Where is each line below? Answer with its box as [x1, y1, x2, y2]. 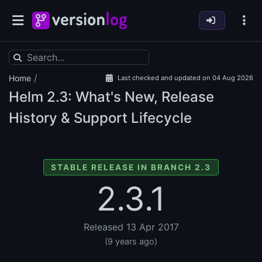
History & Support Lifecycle [9, 109, 192, 127]
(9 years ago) [105, 236, 157, 247]
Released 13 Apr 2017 [83, 221, 179, 233]
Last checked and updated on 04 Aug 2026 [118, 74, 253, 82]
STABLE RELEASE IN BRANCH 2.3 [51, 163, 211, 173]
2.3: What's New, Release [43, 88, 214, 106]
